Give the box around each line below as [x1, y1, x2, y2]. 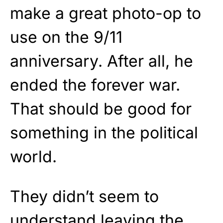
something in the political [10, 122, 198, 142]
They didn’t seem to [10, 186, 159, 206]
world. [10, 146, 57, 166]
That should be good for [10, 99, 192, 118]
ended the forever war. [10, 75, 180, 95]
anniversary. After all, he [10, 51, 193, 71]
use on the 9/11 [10, 27, 122, 47]
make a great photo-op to [10, 3, 201, 23]
